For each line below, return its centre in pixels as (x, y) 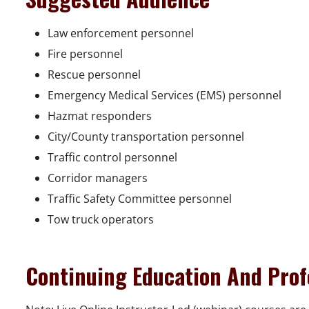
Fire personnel (85, 54)
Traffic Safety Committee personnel (140, 199)
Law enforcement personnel (121, 33)
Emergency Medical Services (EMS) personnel (165, 96)
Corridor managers (98, 178)
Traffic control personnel (112, 158)
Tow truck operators (101, 220)
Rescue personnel (94, 75)
